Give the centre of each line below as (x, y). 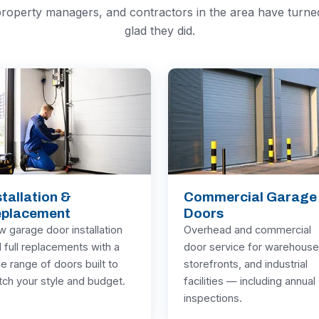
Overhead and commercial (247, 230)
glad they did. (159, 30)
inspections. (213, 299)
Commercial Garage (250, 197)
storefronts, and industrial (246, 265)
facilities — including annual (250, 282)
